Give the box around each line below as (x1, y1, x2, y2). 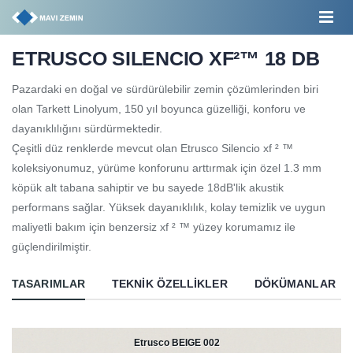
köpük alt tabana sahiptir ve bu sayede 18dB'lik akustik (12, 181, 284, 194)
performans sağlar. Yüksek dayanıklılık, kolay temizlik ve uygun (12, 201, 325, 214)
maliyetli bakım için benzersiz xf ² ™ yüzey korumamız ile (12, 221, 295, 233)
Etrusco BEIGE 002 (133, 337, 220, 349)
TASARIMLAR (12, 277, 85, 290)
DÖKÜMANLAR (254, 277, 336, 290)
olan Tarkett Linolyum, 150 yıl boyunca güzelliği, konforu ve (12, 102, 306, 115)
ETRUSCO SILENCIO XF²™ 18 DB (12, 47, 320, 69)
